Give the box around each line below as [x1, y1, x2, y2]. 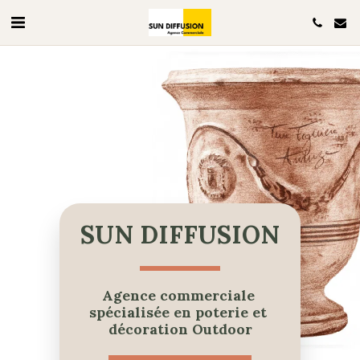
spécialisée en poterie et [89, 303, 267, 322]
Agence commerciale [101, 286, 255, 305]
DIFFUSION [140, 219, 280, 251]
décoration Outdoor [108, 320, 252, 339]
